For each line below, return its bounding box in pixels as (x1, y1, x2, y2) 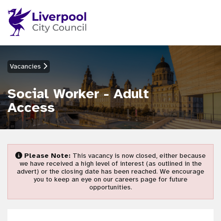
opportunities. (89, 183, 132, 191)
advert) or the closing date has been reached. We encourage (17, 167, 204, 176)
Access (7, 98, 55, 116)
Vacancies (10, 62, 43, 71)
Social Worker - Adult (7, 84, 149, 102)
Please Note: (24, 151, 71, 160)
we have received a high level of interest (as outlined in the (19, 159, 202, 168)
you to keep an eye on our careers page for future (34, 175, 187, 184)
